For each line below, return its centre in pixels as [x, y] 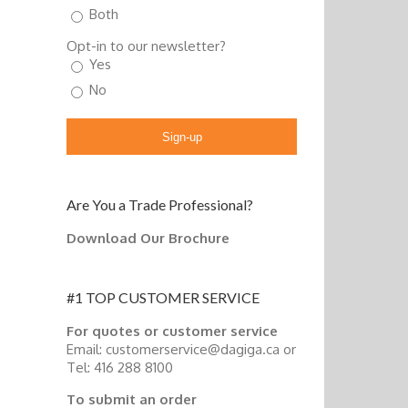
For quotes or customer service [172, 331]
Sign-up [182, 137]
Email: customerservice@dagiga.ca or [181, 350]
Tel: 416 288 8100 [120, 368]
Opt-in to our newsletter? [146, 46]
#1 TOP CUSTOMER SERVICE [163, 298]
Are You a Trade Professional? [160, 205]
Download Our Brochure [148, 239]
